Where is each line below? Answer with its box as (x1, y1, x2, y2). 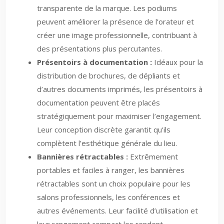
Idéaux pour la (152, 57, 203, 67)
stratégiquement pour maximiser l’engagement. (37, 111, 201, 121)
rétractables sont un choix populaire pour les (37, 178, 190, 188)
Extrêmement (128, 151, 178, 161)
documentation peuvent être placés (37, 97, 160, 107)
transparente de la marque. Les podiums (37, 3, 177, 13)
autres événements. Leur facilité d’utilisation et (37, 205, 198, 215)
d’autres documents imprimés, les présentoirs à (37, 84, 202, 94)
